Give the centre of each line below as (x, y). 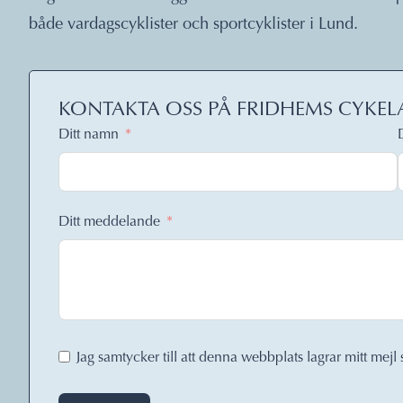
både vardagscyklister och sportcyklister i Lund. (193, 25)
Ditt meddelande (109, 223)
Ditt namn (89, 135)
